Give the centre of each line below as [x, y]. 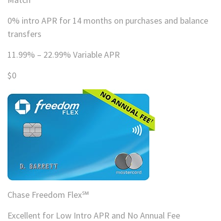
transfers [24, 34]
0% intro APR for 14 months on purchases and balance [108, 20]
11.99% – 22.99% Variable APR [64, 54]
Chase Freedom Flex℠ [48, 194]
